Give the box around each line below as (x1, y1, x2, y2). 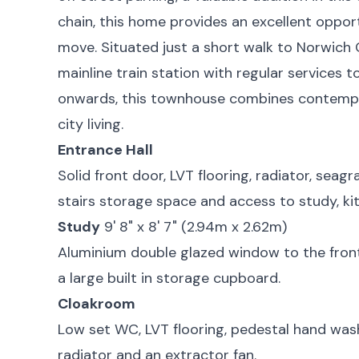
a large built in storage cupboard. (58, 268, 280, 288)
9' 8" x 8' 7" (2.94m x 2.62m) (104, 216, 287, 236)
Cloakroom (58, 293, 135, 313)
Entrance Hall (58, 139, 153, 159)
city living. (58, 114, 123, 134)
